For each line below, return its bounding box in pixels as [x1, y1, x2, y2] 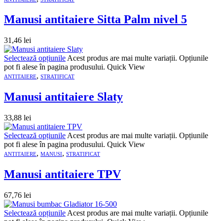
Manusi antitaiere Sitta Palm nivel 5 [4, 13, 187, 26]
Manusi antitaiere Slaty [4, 90, 123, 104]
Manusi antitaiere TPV [4, 168, 121, 181]
